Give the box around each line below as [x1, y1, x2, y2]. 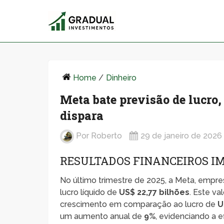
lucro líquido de [60, 187, 119, 197]
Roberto [91, 131, 122, 141]
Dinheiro [106, 72, 137, 82]
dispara [60, 107, 104, 123]
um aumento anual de [60, 211, 144, 221]
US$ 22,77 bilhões [119, 187, 190, 197]
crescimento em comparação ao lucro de [60, 199, 218, 209]
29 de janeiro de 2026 [140, 131, 222, 141]
